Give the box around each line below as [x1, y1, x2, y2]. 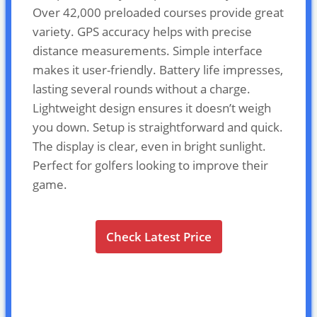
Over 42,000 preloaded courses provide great [33, 4, 284, 21]
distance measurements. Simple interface [33, 42, 263, 59]
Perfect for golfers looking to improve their [33, 156, 268, 173]
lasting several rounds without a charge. [33, 80, 250, 97]
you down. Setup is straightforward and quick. [33, 118, 283, 135]
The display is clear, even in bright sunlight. [33, 137, 266, 154]
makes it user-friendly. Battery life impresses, [33, 61, 283, 78]
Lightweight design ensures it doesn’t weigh [33, 99, 271, 116]
